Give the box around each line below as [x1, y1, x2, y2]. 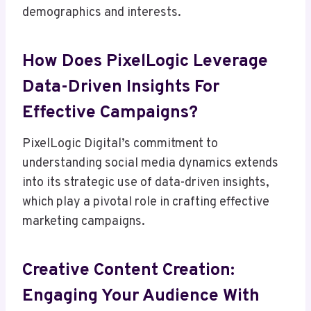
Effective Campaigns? [22, 101, 198, 124]
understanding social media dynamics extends [22, 155, 278, 172]
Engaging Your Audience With [22, 285, 260, 308]
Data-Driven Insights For [22, 76, 219, 99]
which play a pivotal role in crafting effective [22, 194, 269, 211]
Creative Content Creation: [22, 259, 235, 282]
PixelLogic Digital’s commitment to [22, 136, 218, 153]
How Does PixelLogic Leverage [22, 50, 268, 73]
